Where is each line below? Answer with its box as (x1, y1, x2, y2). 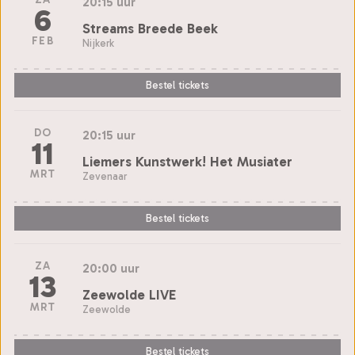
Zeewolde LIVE (82, 285, 176, 303)
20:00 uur (82, 260, 139, 276)
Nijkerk (82, 36, 114, 49)
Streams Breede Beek (82, 19, 218, 37)
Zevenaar (82, 170, 127, 182)
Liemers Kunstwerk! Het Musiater (82, 152, 292, 170)
